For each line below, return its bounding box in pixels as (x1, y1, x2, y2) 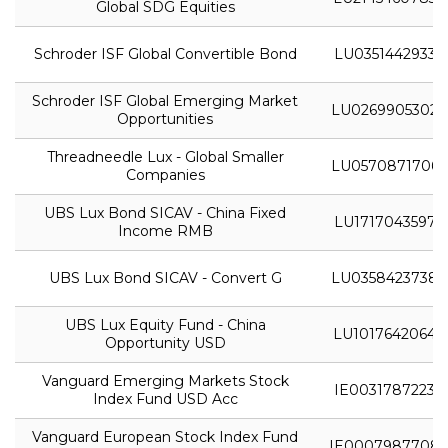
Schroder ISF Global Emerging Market (32, 91, 298, 110)
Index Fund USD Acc (92, 389, 238, 408)
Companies (125, 165, 205, 184)
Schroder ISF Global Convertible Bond (33, 44, 297, 63)
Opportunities (117, 109, 213, 128)
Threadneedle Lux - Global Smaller (46, 147, 284, 166)
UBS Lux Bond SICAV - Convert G (48, 268, 282, 287)
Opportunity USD (104, 333, 226, 352)
